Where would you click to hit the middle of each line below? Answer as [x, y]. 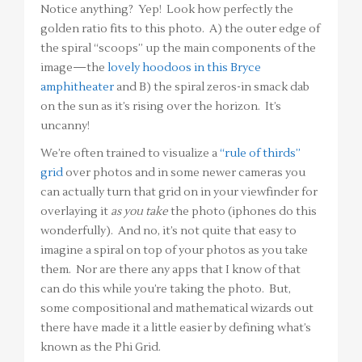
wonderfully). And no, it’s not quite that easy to [168, 231]
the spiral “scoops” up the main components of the [178, 48]
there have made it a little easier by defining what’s [176, 328]
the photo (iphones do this [242, 211]
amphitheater [77, 87]
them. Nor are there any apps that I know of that [170, 269]
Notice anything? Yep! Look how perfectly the [167, 9]
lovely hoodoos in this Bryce [184, 67]
